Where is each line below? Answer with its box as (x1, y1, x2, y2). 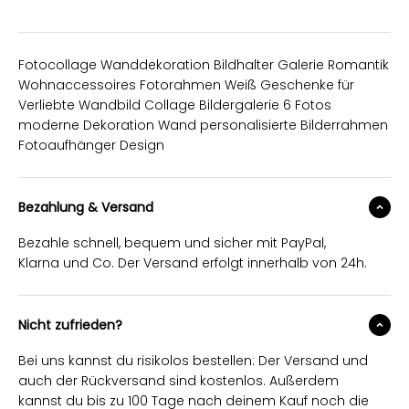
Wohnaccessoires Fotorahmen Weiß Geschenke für (18, 75, 354, 94)
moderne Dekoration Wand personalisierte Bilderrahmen (18, 115, 388, 134)
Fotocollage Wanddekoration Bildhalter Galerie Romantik (18, 55, 389, 74)
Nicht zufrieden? (18, 315, 122, 334)
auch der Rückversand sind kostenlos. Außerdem (18, 371, 339, 390)
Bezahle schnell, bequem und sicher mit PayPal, (18, 233, 326, 252)
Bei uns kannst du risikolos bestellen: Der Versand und (18, 351, 368, 370)
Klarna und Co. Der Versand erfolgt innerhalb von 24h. (18, 253, 367, 272)
